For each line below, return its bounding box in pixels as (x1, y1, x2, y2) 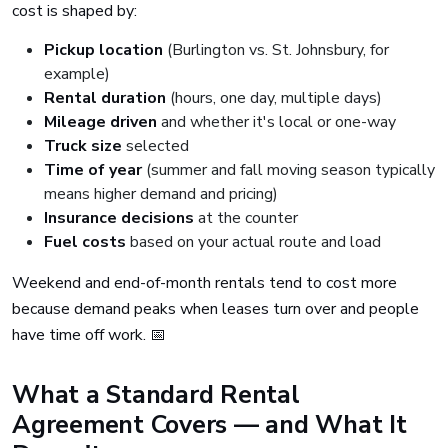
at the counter (194, 207, 298, 229)
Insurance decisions (44, 207, 194, 229)
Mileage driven (44, 111, 157, 133)
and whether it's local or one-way (157, 111, 396, 133)
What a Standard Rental (12, 378, 300, 412)
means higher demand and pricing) (44, 183, 278, 205)
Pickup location (44, 39, 163, 61)
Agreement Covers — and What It (12, 408, 407, 442)
